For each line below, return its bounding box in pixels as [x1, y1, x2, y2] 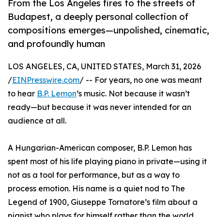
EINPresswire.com [12, 75, 79, 85]
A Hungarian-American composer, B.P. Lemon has [8, 143, 192, 153]
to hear [8, 89, 37, 99]
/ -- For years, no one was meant [79, 75, 202, 85]
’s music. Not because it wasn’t [77, 89, 190, 99]
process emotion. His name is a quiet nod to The [8, 184, 185, 194]
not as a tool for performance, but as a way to [8, 170, 180, 180]
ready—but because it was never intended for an [8, 102, 191, 112]
